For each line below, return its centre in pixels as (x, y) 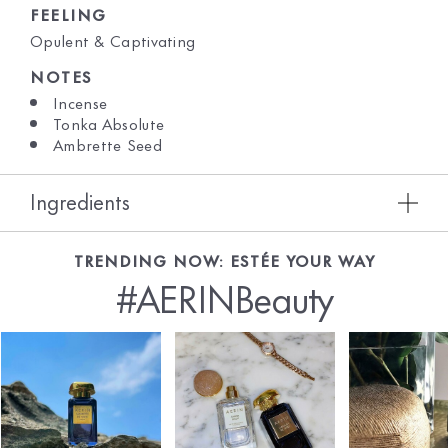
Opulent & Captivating (113, 39)
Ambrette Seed (107, 143)
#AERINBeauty (224, 296)
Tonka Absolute (109, 122)
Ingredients (80, 200)
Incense (80, 101)
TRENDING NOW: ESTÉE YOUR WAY (224, 259)
